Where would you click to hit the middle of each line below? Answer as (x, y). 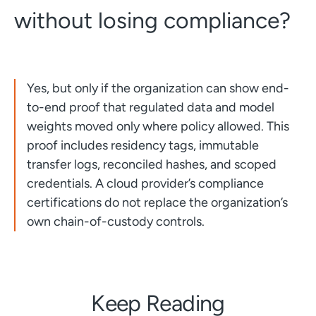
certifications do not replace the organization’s (157, 202)
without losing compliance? (152, 20)
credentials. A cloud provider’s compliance (145, 183)
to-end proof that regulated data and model (150, 107)
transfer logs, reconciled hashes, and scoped (151, 164)
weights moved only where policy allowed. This (158, 126)
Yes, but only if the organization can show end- (158, 88)
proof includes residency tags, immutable (142, 145)
